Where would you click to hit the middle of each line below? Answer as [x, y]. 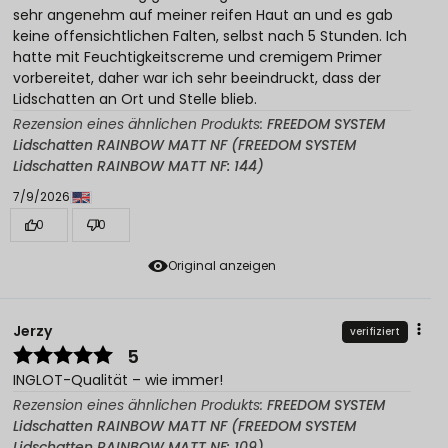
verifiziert [375, 331]
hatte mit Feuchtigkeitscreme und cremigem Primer [197, 57]
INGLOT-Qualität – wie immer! [118, 379]
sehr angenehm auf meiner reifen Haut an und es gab [203, 15]
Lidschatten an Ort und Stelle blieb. [135, 99]
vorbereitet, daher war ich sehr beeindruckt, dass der [197, 78]
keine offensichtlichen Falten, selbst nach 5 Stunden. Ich [210, 36]
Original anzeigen [222, 265]
